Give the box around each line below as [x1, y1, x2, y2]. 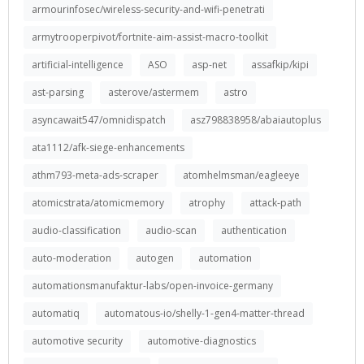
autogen [136, 251, 174, 265]
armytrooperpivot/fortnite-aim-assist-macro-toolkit [32, 30, 268, 44]
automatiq [32, 306, 80, 320]
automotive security [32, 334, 123, 348]
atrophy [188, 196, 225, 210]
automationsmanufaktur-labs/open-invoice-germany [32, 279, 273, 292]
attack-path [249, 196, 301, 210]
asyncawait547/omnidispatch [32, 113, 166, 127]
